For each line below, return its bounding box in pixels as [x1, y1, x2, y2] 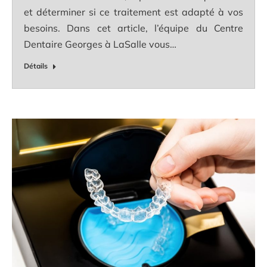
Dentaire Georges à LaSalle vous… [24, 38, 176, 50]
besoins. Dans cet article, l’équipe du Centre [24, 21, 243, 34]
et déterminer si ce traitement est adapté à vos [24, 5, 243, 18]
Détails [24, 61, 48, 70]
